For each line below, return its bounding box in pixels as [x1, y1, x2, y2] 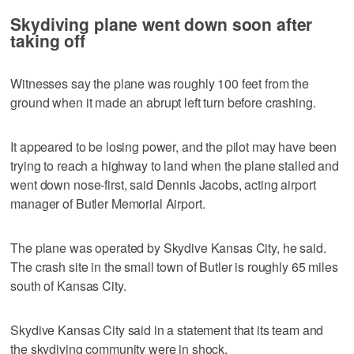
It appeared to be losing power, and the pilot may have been [10, 137, 337, 156]
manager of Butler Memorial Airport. [10, 194, 205, 213]
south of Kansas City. [10, 276, 126, 295]
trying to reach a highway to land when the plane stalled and [10, 156, 339, 175]
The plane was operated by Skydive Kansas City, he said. [10, 238, 326, 257]
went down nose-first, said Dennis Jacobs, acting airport [10, 175, 316, 194]
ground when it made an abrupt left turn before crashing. [10, 92, 316, 111]
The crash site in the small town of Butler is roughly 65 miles [10, 257, 338, 276]
